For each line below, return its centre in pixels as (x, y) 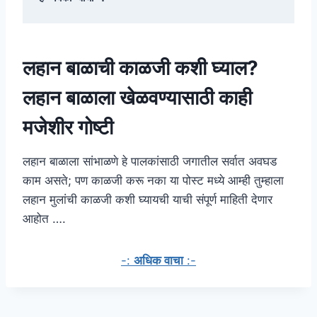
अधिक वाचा (158, 261)
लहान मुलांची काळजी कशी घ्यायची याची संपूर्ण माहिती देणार (148, 200)
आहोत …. (44, 219)
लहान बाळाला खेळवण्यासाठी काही (137, 98)
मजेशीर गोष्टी (68, 128)
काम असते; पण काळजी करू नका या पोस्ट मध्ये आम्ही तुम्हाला (153, 181)
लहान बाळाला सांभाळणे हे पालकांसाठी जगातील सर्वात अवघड (150, 162)
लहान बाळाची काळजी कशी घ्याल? (140, 68)
